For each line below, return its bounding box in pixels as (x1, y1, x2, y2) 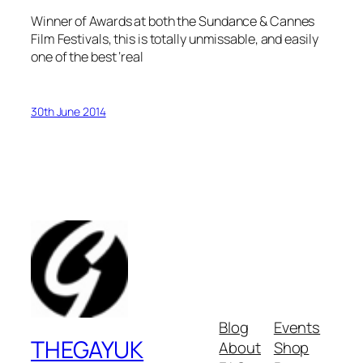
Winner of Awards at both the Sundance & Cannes (31, 12, 315, 31)
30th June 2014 (31, 103, 106, 119)
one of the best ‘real (31, 48, 143, 66)
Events (273, 316, 321, 338)
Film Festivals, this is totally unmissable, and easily (31, 30, 318, 49)
